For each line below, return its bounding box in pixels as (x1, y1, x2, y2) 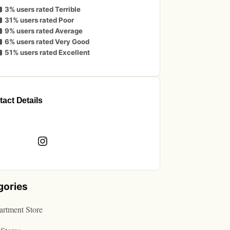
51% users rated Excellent (4, 48, 90, 57)
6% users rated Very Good (4, 37, 89, 46)
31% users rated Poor (4, 16, 74, 25)
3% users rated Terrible (4, 5, 81, 14)
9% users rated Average (4, 27, 83, 35)
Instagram (36, 123, 68, 134)
